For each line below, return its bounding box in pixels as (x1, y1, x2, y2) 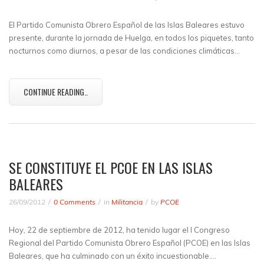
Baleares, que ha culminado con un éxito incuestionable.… (9, 251, 216, 260)
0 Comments (54, 197, 95, 206)
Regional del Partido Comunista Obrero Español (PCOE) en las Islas (9, 238, 250, 247)
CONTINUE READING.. (24, 85, 88, 98)
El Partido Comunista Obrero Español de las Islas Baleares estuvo (9, 20, 245, 29)
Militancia (111, 197, 143, 206)
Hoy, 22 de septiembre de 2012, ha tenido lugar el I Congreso (9, 225, 230, 235)
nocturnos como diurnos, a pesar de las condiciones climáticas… (9, 46, 240, 55)
